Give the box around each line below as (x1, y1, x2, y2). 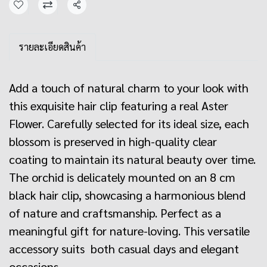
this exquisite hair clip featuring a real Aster (9, 98, 228, 113)
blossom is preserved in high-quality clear (9, 133, 217, 149)
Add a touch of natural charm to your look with (9, 80, 249, 95)
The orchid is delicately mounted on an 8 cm (9, 169, 235, 185)
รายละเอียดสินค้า (19, 41, 86, 53)
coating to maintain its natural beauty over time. (9, 151, 256, 167)
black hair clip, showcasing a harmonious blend (9, 187, 246, 203)
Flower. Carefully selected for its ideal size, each (9, 116, 249, 131)
